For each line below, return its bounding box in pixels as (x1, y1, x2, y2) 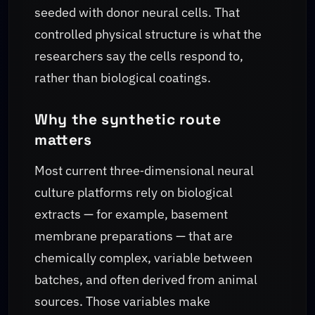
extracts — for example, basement (34, 206, 228, 223)
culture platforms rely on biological (34, 184, 233, 201)
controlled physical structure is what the (34, 25, 262, 42)
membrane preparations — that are (34, 228, 233, 245)
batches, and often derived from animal (34, 271, 257, 288)
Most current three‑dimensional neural (34, 162, 254, 179)
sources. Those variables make (34, 293, 210, 310)
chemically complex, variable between (34, 250, 252, 266)
